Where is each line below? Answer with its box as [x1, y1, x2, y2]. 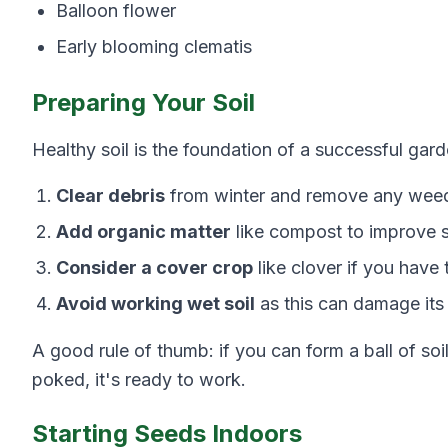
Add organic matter [56, 221, 231, 242]
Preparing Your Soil [32, 88, 255, 117]
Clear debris [56, 185, 165, 206]
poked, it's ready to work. [32, 369, 246, 390]
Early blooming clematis [56, 36, 252, 57]
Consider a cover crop [56, 257, 253, 278]
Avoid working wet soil [56, 293, 255, 314]
